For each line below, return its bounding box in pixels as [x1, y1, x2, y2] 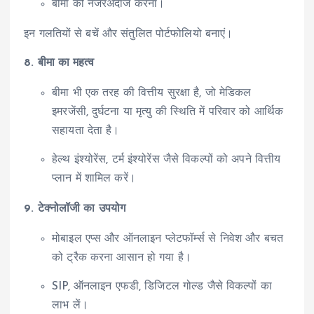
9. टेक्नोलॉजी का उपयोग [24, 203, 126, 215]
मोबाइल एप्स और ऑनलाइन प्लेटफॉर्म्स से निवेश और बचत [52, 233, 284, 245]
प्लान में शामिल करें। [52, 173, 136, 185]
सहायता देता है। [52, 125, 120, 137]
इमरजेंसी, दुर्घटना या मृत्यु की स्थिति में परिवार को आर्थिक [52, 106, 284, 118]
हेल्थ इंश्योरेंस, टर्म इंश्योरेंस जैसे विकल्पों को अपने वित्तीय [52, 154, 281, 166]
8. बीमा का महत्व [24, 57, 94, 69]
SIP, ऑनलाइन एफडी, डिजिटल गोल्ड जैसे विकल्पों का [52, 281, 272, 293]
